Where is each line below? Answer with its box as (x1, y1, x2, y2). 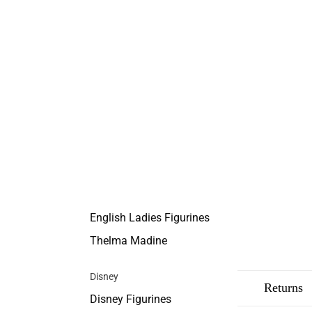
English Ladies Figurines (89, 211, 210, 224)
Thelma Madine (89, 234, 167, 247)
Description (91, 281, 149, 295)
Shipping (184, 281, 229, 295)
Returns (264, 281, 303, 295)
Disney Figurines (89, 292, 171, 306)
